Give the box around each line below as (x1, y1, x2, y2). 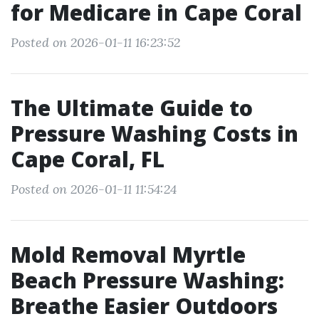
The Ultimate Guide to (11, 93, 253, 122)
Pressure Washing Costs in (11, 119, 298, 148)
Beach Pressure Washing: (11, 266, 284, 295)
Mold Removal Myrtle (11, 240, 246, 269)
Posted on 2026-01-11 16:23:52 (11, 34, 180, 51)
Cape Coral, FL (11, 145, 164, 174)
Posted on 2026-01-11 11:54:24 (11, 181, 177, 197)
